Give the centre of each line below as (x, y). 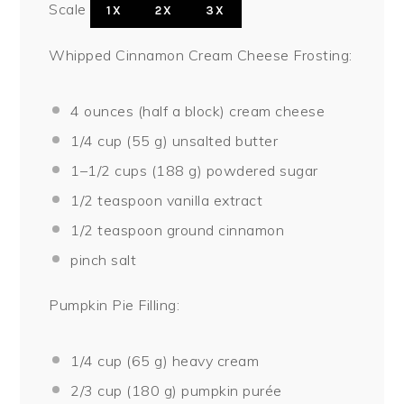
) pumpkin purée (227, 390)
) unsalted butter (220, 140)
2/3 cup (96, 390)
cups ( (133, 170)
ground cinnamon (224, 230)
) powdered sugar (257, 170)
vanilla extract (213, 200)
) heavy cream (211, 360)
